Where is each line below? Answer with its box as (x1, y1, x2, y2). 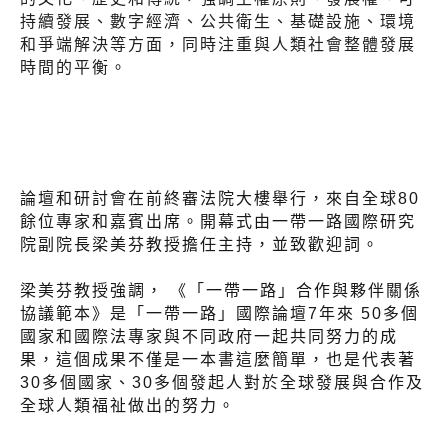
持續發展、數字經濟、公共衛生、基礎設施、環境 (20, 13, 416, 31)
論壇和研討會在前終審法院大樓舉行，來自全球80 (20, 190, 420, 208)
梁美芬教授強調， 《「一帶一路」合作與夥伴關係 (20, 282, 422, 300)
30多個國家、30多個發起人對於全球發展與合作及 (20, 374, 424, 392)
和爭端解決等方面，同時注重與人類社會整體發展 (20, 36, 416, 54)
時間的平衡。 (20, 59, 128, 77)
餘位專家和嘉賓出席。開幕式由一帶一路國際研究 (20, 213, 416, 231)
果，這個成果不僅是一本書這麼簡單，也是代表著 (20, 351, 416, 369)
